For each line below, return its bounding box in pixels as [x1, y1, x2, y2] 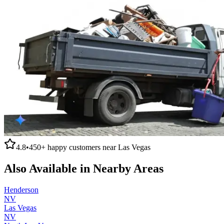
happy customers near [45, 142, 118, 151]
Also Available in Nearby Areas [4, 161, 163, 175]
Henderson [4, 185, 38, 194]
